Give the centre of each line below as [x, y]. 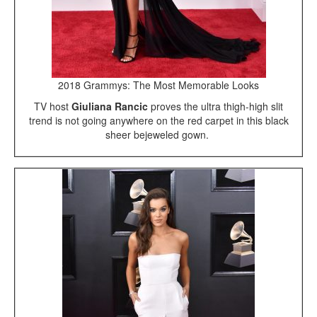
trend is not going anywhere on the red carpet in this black [158, 121]
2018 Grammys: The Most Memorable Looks [158, 85]
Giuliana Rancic [110, 106]
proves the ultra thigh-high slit [215, 106]
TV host [53, 106]
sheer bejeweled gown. [158, 135]
